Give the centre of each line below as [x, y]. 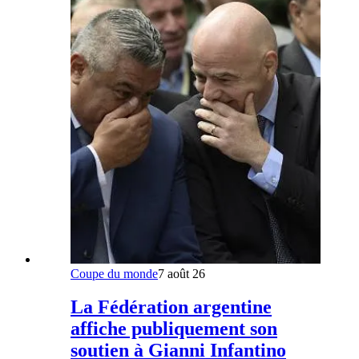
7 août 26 [182, 273]
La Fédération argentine [171, 307]
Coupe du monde [114, 273]
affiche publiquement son [174, 329]
